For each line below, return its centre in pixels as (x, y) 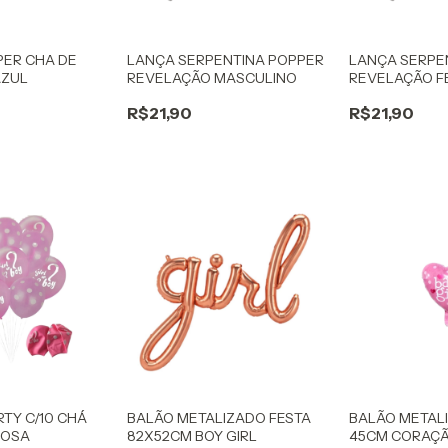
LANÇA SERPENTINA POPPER (225, 60)
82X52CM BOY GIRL (191, 435)
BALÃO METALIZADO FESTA (218, 417)
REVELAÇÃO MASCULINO (211, 78)
